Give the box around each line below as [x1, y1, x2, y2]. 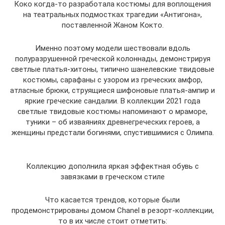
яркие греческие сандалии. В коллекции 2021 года [25, 96, 200, 105]
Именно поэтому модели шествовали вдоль [35, 44, 190, 53]
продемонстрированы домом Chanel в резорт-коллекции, [11, 206, 214, 215]
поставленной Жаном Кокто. [61, 21, 164, 30]
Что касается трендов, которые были [45, 195, 180, 204]
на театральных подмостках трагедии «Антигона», [23, 10, 202, 19]
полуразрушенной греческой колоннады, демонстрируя [15, 54, 210, 63]
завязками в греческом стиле [60, 172, 165, 181]
